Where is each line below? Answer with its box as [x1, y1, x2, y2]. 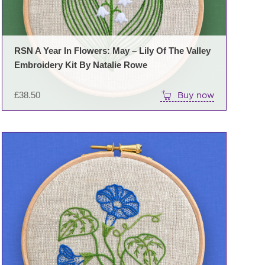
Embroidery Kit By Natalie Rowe [14, 59, 147, 70]
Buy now [177, 89, 214, 100]
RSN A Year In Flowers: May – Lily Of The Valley [14, 45, 211, 56]
